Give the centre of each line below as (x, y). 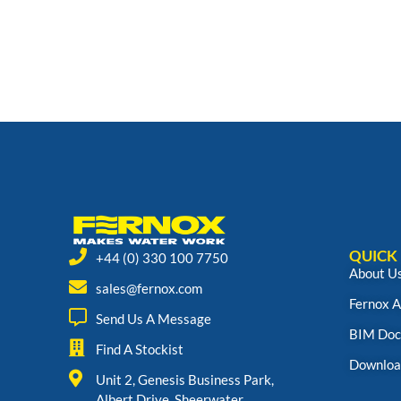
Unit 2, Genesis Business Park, (185, 380)
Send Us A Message (154, 319)
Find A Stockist (140, 349)
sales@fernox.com (149, 288)
